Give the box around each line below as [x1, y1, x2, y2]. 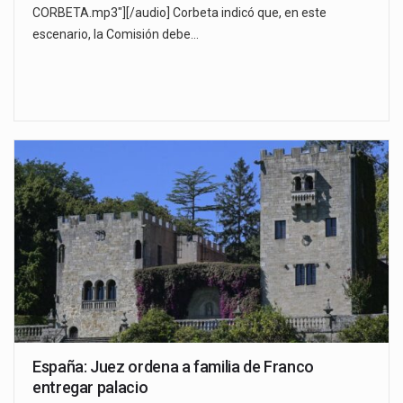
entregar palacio [32, 377, 148, 397]
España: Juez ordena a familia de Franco [32, 356, 314, 376]
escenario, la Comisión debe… [32, 26, 199, 41]
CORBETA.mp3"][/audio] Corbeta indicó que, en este [32, 4, 327, 20]
